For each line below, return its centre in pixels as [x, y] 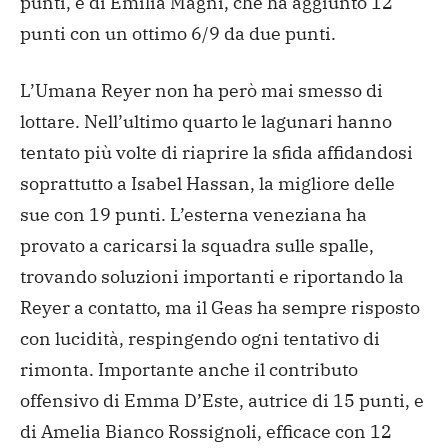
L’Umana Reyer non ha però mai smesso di [201, 90]
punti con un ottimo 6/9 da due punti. [178, 33]
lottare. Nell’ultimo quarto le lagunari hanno [206, 121]
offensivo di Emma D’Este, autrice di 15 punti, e [222, 400]
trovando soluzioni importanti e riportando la [212, 276]
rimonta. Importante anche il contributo [189, 369]
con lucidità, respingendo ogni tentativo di [200, 338]
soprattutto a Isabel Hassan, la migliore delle [207, 183]
